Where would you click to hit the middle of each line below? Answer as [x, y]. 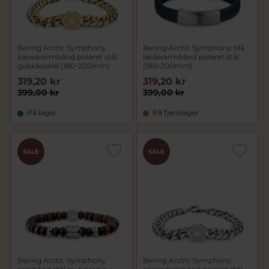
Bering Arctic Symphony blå [194, 48]
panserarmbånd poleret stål [67, 57]
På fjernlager [176, 113]
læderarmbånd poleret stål [191, 57]
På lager [42, 113]
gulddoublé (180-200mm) [64, 66]
